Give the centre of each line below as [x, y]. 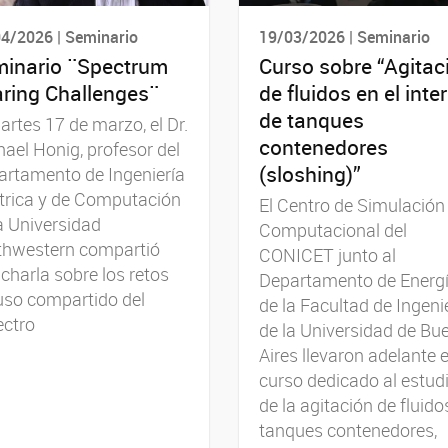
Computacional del [333, 230]
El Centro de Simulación [352, 205]
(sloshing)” [310, 174]
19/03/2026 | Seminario [344, 36]
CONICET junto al [327, 255]
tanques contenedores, [348, 430]
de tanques [311, 120]
